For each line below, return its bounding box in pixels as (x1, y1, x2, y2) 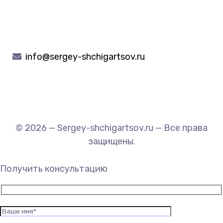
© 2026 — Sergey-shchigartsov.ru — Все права (15, 122, 208, 133)
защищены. (88, 135, 135, 147)
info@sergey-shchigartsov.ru (25, 51, 145, 62)
